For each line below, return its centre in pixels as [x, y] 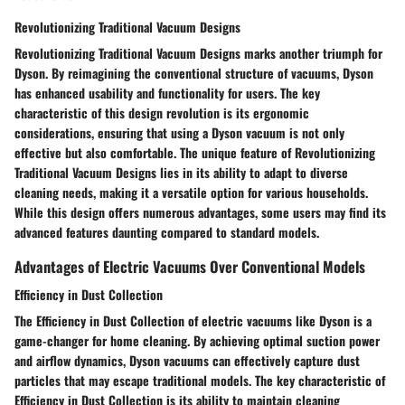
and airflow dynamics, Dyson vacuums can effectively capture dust [187, 361]
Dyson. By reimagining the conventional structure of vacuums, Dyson [194, 73]
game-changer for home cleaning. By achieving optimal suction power [197, 341]
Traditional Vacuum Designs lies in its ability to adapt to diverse [181, 173]
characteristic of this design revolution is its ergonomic [162, 113]
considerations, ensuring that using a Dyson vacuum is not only [179, 133]
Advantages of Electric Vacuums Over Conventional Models [190, 267]
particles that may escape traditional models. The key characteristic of [200, 381]
